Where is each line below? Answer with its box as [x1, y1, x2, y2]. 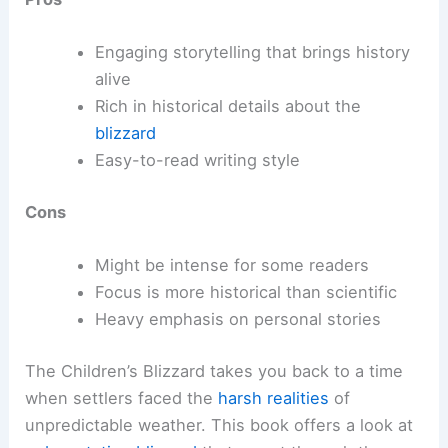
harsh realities [218, 387, 330, 408]
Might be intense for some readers [94, 254, 369, 275]
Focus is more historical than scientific [94, 281, 397, 302]
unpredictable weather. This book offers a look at [25, 414, 414, 435]
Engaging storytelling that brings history [94, 42, 410, 63]
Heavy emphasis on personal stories [94, 308, 381, 329]
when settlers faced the [25, 387, 219, 408]
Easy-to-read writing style [94, 150, 300, 171]
